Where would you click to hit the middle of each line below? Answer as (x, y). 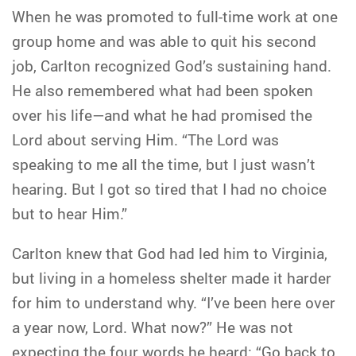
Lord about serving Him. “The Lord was (145, 139)
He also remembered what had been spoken (163, 90)
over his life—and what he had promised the (162, 115)
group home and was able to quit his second (164, 41)
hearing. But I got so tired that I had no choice (169, 189)
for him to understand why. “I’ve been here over (174, 302)
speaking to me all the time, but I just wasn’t (164, 164)
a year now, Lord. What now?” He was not (153, 327)
